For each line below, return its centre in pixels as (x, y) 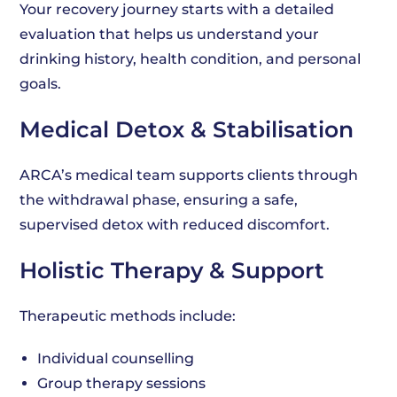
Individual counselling (116, 358)
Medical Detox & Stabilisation (187, 129)
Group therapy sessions (122, 383)
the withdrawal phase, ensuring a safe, (159, 200)
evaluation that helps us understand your (170, 34)
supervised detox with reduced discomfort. (175, 225)
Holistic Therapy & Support (172, 270)
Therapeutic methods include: (128, 316)
